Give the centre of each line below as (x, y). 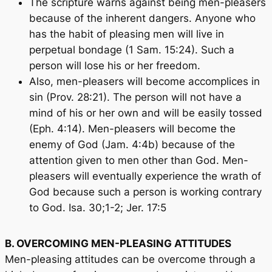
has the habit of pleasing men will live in (127, 34)
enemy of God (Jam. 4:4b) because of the (132, 145)
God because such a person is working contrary (145, 192)
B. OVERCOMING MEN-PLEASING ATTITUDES (118, 244)
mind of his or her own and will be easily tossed (146, 113)
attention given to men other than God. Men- (139, 161)
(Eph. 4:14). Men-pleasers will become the (132, 129)
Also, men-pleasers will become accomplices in (144, 82)
